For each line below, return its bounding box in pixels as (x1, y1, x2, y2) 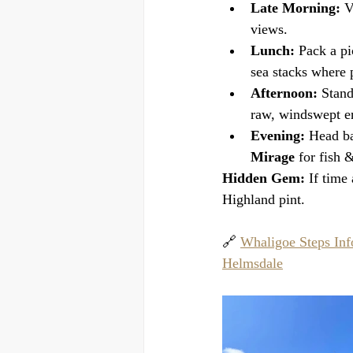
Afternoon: (251, 85, 318, 101)
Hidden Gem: (222, 170, 305, 186)
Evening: (251, 128, 305, 143)
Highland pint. (222, 191, 305, 207)
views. (251, 21, 288, 37)
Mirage (251, 149, 295, 165)
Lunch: (251, 43, 295, 58)
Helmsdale (222, 255, 283, 271)
